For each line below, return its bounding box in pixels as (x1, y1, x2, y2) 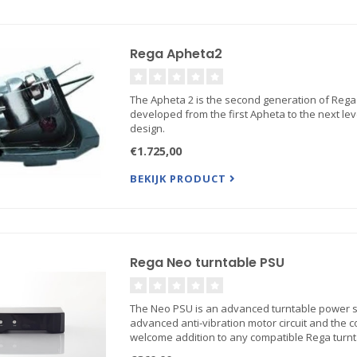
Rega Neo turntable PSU (129, 253, 284, 272)
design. (129, 121, 165, 135)
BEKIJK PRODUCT (129, 171, 229, 186)
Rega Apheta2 (129, 45, 222, 63)
